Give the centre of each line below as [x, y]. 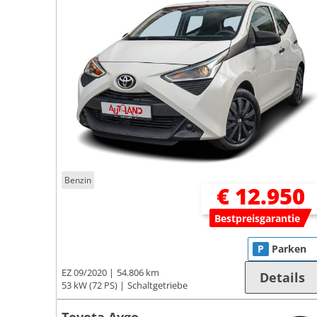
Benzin [78, 180]
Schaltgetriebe [157, 286]
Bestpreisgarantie [257, 219]
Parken [289, 249]
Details [283, 278]
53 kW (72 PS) [90, 286]
